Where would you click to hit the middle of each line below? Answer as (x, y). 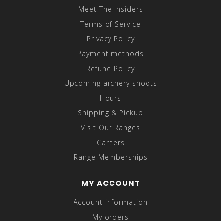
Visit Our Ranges (110, 128)
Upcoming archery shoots (110, 83)
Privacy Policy (110, 39)
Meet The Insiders (110, 9)
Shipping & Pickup (110, 113)
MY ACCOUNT (110, 184)
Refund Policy (110, 69)
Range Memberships (110, 157)
